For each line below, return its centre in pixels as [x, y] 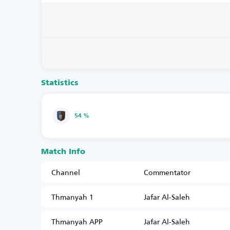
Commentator [167, 172]
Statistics [60, 83]
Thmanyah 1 [72, 197]
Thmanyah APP [77, 222]
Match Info [63, 152]
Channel [66, 172]
